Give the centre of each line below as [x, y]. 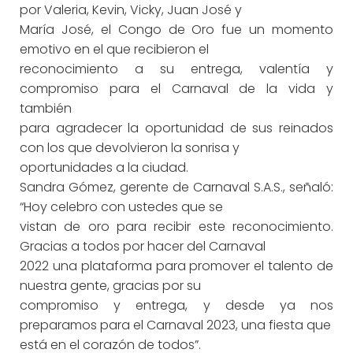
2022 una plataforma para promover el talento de [176, 266]
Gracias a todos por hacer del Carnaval [143, 246]
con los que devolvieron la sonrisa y [130, 148]
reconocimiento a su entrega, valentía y [176, 69]
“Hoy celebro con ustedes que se [121, 207]
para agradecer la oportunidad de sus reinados [176, 128]
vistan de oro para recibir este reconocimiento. [176, 227]
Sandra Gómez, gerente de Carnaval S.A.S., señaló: [176, 187]
